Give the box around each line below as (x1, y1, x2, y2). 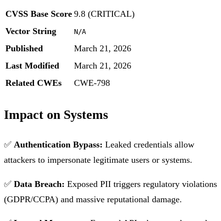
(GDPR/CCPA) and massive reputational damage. (4, 194, 182, 204)
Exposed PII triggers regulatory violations (65, 179, 217, 189)
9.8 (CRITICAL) (74, 9, 135, 19)
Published (5, 43, 43, 54)
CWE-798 (74, 78, 110, 88)
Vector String (5, 26, 56, 37)
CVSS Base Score (5, 9, 72, 19)
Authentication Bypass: (14, 140, 103, 149)
